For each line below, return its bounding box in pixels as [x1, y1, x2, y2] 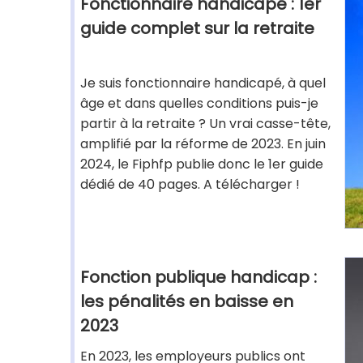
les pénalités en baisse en [80, 290, 293, 313]
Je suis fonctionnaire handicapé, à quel [80, 74, 326, 92]
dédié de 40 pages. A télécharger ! [80, 175, 300, 194]
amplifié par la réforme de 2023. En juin [80, 135, 326, 153]
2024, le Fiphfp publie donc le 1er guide [80, 155, 323, 173]
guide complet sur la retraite [80, 17, 314, 40]
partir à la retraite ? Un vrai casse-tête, [80, 114, 331, 133]
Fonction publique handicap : [80, 266, 317, 288]
